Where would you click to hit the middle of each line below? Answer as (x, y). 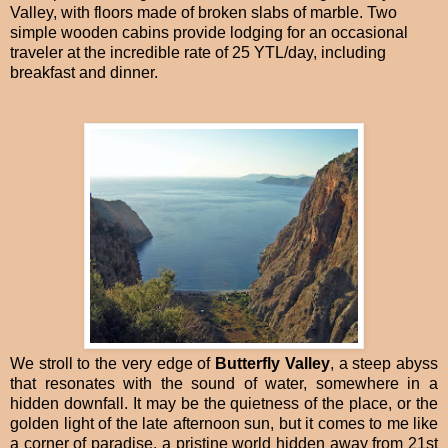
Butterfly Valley (272, 364)
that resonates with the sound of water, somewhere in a (224, 384)
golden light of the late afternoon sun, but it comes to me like (224, 424)
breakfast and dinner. (84, 73)
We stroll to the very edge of (113, 364)
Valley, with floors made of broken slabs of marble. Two (203, 13)
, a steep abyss (384, 364)
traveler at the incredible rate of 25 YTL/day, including (198, 53)
